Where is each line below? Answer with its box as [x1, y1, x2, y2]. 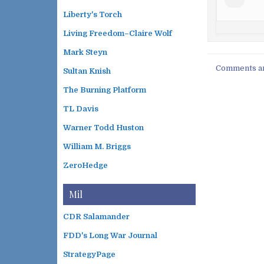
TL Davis [63, 104, 98, 113]
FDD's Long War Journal [63, 231, 157, 240]
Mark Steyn [63, 48, 107, 57]
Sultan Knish [63, 67, 111, 75]
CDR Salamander [63, 212, 130, 221]
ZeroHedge [63, 161, 108, 170]
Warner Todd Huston [63, 123, 144, 132]
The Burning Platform [63, 85, 146, 94]
